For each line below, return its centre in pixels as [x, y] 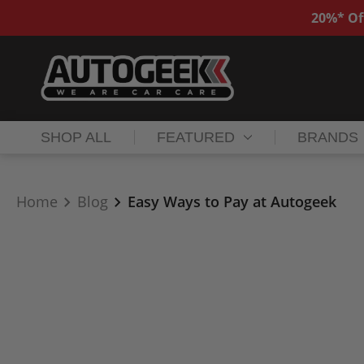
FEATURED [196, 138]
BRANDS [328, 138]
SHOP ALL [76, 138]
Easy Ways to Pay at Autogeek [232, 202]
